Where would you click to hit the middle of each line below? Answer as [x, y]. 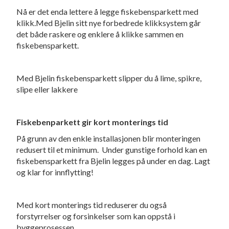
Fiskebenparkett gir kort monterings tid [93, 122]
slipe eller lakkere [47, 89]
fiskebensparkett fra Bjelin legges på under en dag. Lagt [113, 161]
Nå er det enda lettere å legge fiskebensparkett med [108, 12]
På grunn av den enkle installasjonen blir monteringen [109, 139]
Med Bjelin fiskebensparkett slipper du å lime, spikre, [109, 78]
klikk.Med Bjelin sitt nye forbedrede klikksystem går [109, 23]
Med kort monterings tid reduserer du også [92, 205]
